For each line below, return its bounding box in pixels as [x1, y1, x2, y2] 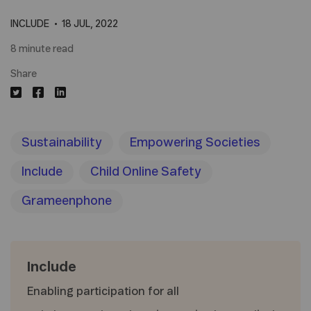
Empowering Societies [130, 136, 260, 149]
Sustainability [22, 136, 102, 149]
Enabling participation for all [27, 285, 179, 297]
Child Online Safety [90, 165, 201, 178]
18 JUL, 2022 [61, 19, 118, 29]
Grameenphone [22, 194, 112, 208]
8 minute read [10, 44, 74, 54]
